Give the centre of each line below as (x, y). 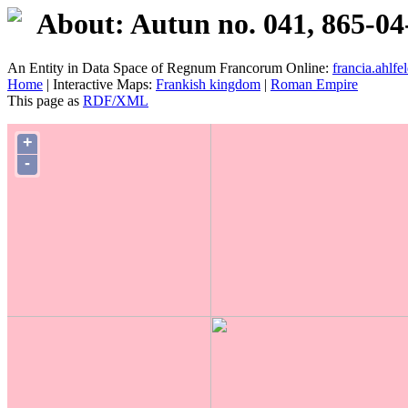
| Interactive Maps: (99, 85)
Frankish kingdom (208, 85)
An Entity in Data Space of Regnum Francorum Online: (170, 68)
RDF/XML (116, 101)
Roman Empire (314, 85)
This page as (45, 101)
